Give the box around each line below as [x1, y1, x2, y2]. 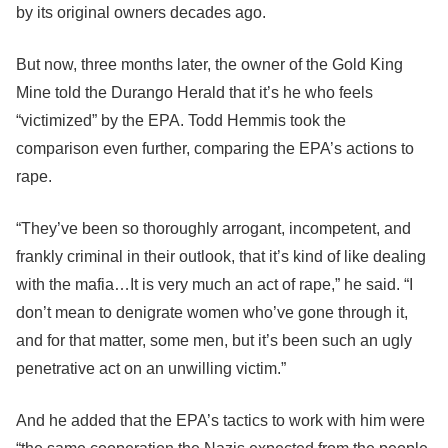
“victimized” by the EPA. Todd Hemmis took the [16, 112, 346, 129]
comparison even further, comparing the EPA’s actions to [16, 140, 414, 157]
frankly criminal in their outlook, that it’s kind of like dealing [16, 248, 426, 265]
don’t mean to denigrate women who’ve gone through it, [16, 304, 408, 321]
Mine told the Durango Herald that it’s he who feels [16, 84, 373, 101]
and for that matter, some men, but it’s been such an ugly [16, 332, 412, 349]
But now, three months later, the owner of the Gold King [16, 56, 403, 73]
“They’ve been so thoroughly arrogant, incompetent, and [16, 220, 411, 237]
